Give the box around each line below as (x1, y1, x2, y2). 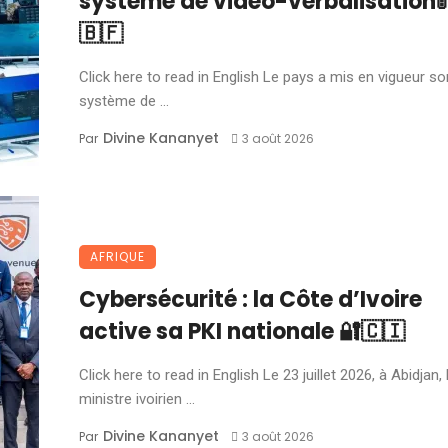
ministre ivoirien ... (79, 390, 195, 408)
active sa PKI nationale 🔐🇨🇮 (79, 316, 405, 347)
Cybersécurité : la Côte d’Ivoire (79, 284, 422, 315)
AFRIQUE (90, 248, 145, 265)
